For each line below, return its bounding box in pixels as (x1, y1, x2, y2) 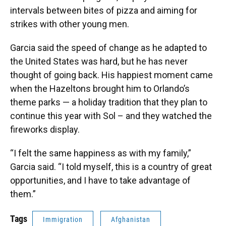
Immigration (43, 215, 83, 223)
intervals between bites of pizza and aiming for (10, 5, 197, 16)
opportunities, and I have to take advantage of (10, 175, 191, 186)
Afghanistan (111, 215, 150, 223)
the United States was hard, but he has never (10, 56, 188, 67)
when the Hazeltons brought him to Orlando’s (10, 83, 190, 94)
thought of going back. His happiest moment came (10, 70, 213, 80)
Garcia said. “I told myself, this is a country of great (10, 161, 212, 172)
